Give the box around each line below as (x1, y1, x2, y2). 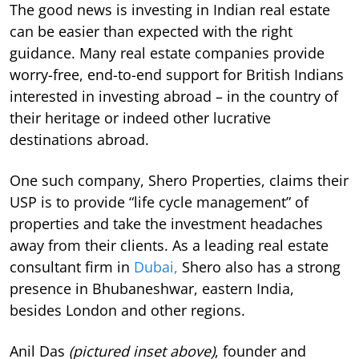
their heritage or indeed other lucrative (10, 107, 271, 127)
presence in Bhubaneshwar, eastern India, (10, 278, 294, 298)
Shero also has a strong (178, 256, 341, 276)
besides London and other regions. (10, 300, 245, 320)
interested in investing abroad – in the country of (10, 86, 338, 106)
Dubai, (134, 256, 178, 276)
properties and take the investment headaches (10, 213, 323, 233)
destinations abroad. (10, 129, 149, 149)
